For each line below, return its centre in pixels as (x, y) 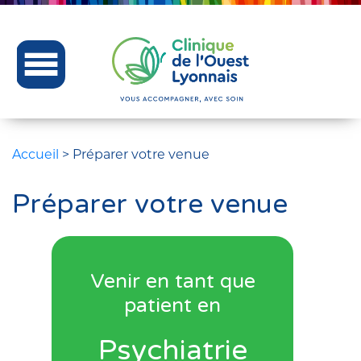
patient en (172, 305)
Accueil (35, 154)
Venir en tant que (172, 281)
